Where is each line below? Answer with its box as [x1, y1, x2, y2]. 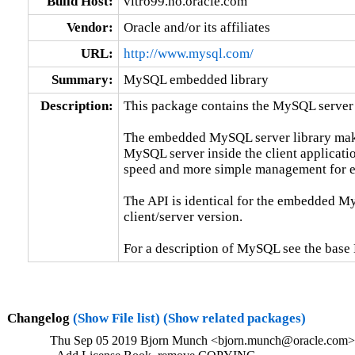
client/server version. [123, 208, 242, 224]
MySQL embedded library [123, 71, 269, 87]
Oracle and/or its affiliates [123, 19, 270, 35]
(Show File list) [72, 310, 160, 326]
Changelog [6, 310, 73, 326]
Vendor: [66, 19, 113, 35]
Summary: [51, 71, 113, 87]
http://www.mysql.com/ [123, 45, 254, 61]
